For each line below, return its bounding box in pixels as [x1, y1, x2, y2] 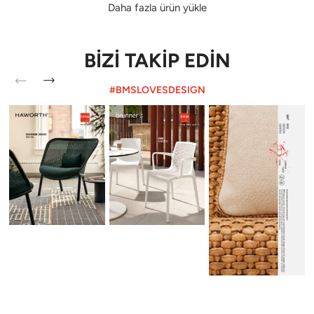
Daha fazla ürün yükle [107, 1, 207, 14]
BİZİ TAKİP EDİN [83, 48, 231, 72]
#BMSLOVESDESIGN [109, 84, 205, 96]
